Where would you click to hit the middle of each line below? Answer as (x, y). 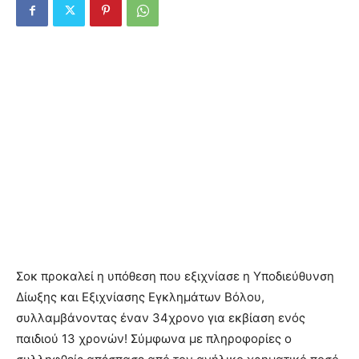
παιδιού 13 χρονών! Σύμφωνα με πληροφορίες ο (154, 339)
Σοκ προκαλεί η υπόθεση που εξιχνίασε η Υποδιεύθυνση (175, 276)
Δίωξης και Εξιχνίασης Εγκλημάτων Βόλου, (140, 297)
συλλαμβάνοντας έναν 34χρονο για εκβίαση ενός (161, 318)
